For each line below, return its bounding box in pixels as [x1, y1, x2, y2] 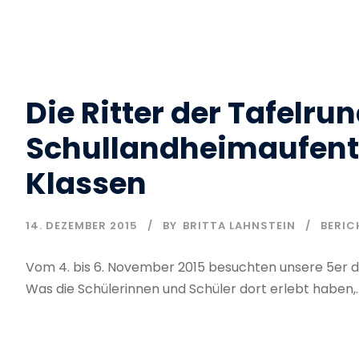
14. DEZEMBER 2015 [26, 217, 138, 233]
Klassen [26, 162, 147, 204]
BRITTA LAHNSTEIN [183, 217, 296, 233]
